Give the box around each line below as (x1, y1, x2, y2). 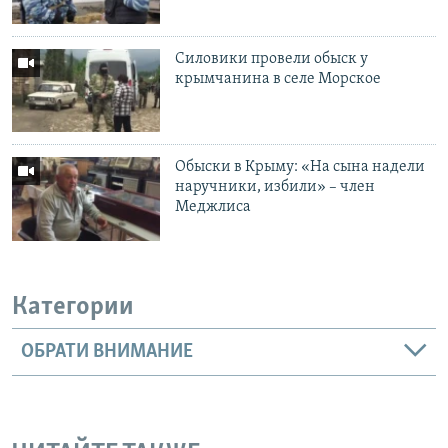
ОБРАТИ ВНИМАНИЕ (21, 342, 193, 363)
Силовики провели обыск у (175, 51, 369, 67)
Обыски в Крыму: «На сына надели (175, 159, 426, 176)
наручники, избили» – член (175, 179, 376, 196)
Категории (12, 293, 134, 321)
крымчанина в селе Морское (175, 71, 382, 87)
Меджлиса (175, 199, 252, 216)
